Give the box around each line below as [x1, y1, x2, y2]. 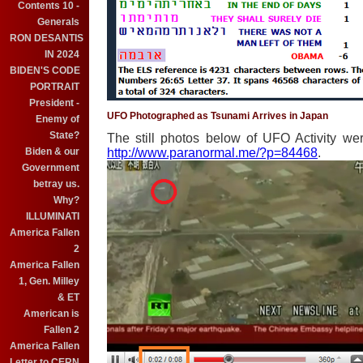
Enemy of [36, 113, 79, 125]
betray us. [33, 178, 79, 190]
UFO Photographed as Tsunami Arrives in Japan [107, 110, 328, 122]
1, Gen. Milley [19, 275, 79, 287]
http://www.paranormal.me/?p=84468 [107, 146, 318, 160]
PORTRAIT [30, 81, 79, 92]
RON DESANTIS [10, 32, 83, 44]
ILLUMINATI [26, 211, 79, 222]
